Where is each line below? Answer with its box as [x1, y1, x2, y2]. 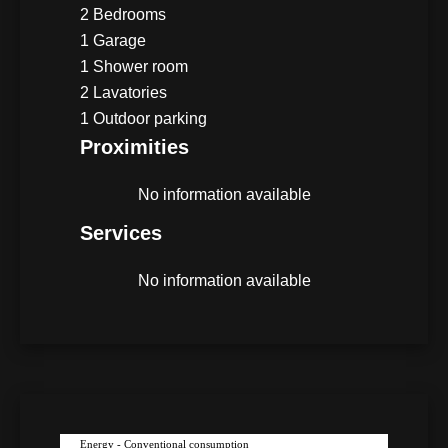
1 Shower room [80, 57, 188, 75]
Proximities [80, 135, 189, 158]
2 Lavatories [80, 83, 167, 101]
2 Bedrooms [80, 5, 166, 23]
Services [80, 221, 162, 244]
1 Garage [80, 31, 146, 49]
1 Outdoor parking [80, 109, 207, 127]
